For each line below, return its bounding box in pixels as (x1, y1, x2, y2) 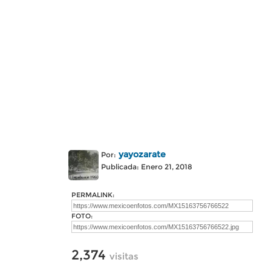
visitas (109, 250, 139, 262)
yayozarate (119, 149, 166, 160)
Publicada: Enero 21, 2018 (101, 162, 192, 171)
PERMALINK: (71, 191, 114, 199)
